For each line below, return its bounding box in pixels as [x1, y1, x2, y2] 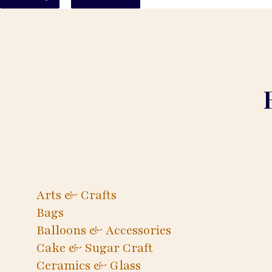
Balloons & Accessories [36, 222, 171, 239]
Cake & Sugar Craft [36, 240, 153, 257]
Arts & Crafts [36, 187, 117, 204]
